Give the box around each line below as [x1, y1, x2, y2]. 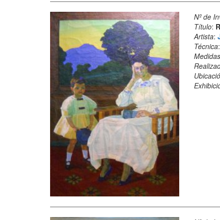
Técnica [193, 41, 218, 51]
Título [193, 22, 212, 31]
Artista [193, 31, 214, 41]
